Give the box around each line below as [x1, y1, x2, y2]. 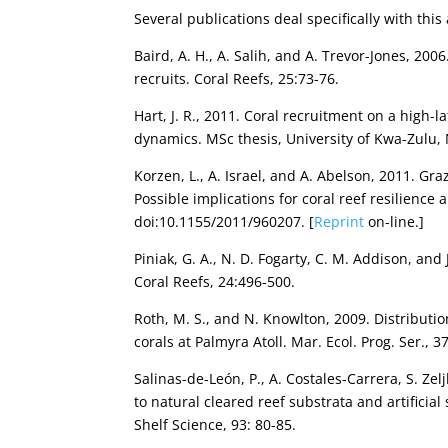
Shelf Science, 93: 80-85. [134, 414, 297, 434]
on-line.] [364, 211, 425, 231]
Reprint [314, 211, 365, 231]
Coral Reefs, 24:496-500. [134, 271, 296, 291]
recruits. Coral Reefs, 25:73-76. [134, 68, 340, 88]
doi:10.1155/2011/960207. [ [134, 211, 315, 231]
